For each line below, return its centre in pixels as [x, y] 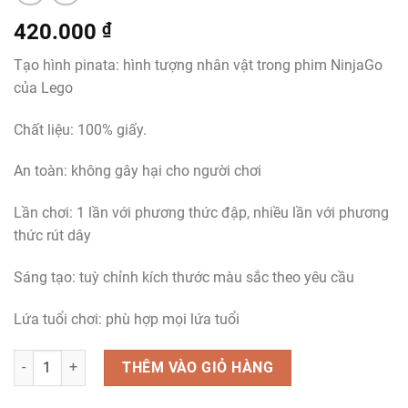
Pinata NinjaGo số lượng [83, 359]
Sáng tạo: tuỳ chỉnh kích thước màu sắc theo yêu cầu [184, 278]
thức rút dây [52, 236]
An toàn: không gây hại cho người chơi [138, 171]
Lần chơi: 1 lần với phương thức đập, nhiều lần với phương [201, 213]
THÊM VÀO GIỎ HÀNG [198, 367]
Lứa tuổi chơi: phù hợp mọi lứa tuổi [127, 319]
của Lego [43, 87]
